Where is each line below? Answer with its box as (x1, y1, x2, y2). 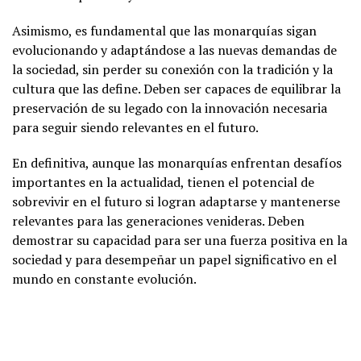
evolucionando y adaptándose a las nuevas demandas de (12, 40, 337, 59)
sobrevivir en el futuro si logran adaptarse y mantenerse (12, 192, 340, 210)
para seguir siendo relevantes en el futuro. (12, 118, 259, 136)
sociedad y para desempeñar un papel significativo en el (12, 250, 337, 268)
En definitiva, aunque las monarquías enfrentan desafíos (12, 153, 342, 172)
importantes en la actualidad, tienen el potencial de (12, 172, 314, 191)
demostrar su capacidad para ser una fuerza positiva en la (12, 230, 347, 249)
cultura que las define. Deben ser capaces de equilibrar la (12, 79, 341, 98)
